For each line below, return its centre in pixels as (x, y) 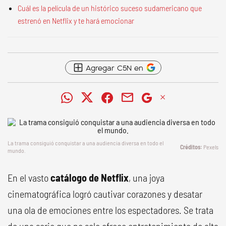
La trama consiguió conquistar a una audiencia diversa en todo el (86, 143)
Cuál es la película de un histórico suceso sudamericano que (110, 8)
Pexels (211, 147)
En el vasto (29, 178)
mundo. (17, 150)
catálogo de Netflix (90, 178)
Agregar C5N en (114, 67)
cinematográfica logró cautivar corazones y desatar (105, 194)
